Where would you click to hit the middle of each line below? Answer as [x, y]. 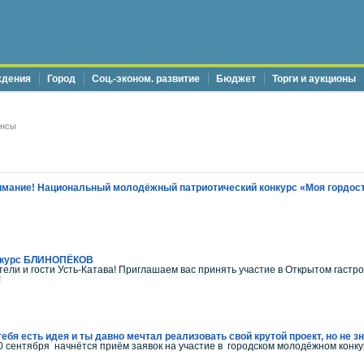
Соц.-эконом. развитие [146, 79]
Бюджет [236, 79]
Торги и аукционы [314, 79]
